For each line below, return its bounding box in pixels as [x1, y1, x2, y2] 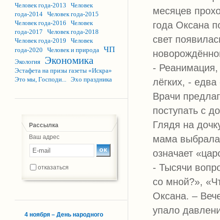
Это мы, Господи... [15, 76, 66, 83]
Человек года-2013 [15, 1, 66, 9]
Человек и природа [47, 46, 99, 54]
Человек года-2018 [47, 28, 99, 35]
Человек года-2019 [15, 37, 66, 44]
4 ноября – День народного [25, 211, 103, 218]
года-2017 [15, 28, 43, 35]
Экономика [45, 55, 93, 66]
